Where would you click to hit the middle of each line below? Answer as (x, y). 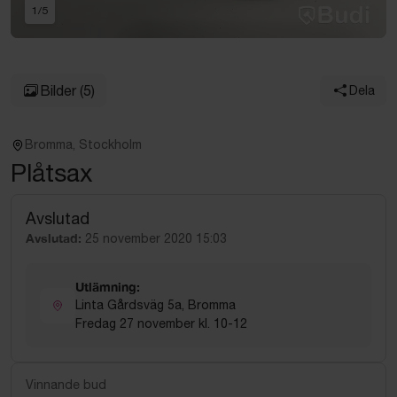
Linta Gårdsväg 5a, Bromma (156, 305)
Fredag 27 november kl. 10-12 (161, 323)
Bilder (58, 90)
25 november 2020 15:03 (156, 238)
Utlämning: (108, 287)
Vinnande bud (66, 385)
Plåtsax (52, 172)
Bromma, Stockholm (83, 144)
